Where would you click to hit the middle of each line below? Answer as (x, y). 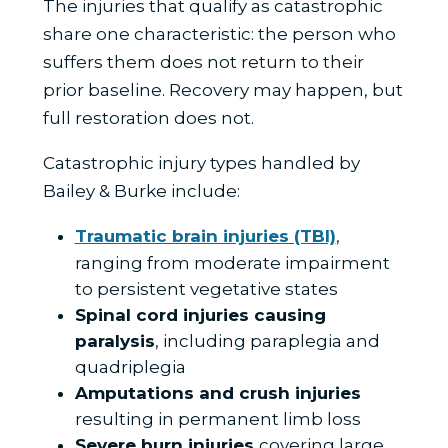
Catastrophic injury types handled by (201, 163)
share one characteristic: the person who (219, 34)
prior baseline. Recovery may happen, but (222, 90)
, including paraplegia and (267, 341)
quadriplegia (130, 367)
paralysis (114, 341)
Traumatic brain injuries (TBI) (205, 236)
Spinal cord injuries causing (200, 315)
